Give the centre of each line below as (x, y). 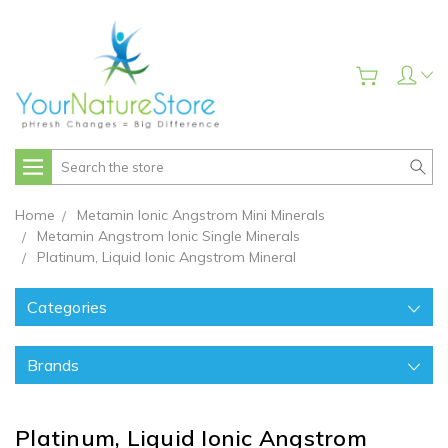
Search (74, 159)
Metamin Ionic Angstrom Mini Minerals (201, 215)
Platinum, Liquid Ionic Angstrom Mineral (166, 257)
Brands (53, 365)
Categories (67, 307)
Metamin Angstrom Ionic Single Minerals (168, 236)
